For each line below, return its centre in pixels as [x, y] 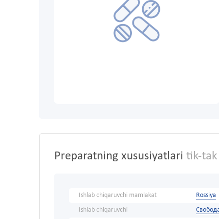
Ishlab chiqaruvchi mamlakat [118, 196]
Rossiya [206, 196]
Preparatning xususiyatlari [119, 156]
